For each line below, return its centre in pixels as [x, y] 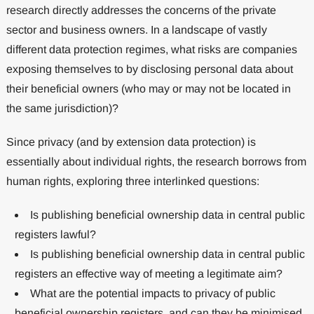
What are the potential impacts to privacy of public [152, 293]
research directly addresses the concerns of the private [141, 10]
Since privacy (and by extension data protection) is [131, 142]
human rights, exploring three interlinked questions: [132, 181]
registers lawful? [55, 234]
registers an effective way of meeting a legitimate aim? [148, 273]
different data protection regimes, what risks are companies [151, 49]
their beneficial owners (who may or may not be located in [148, 88]
